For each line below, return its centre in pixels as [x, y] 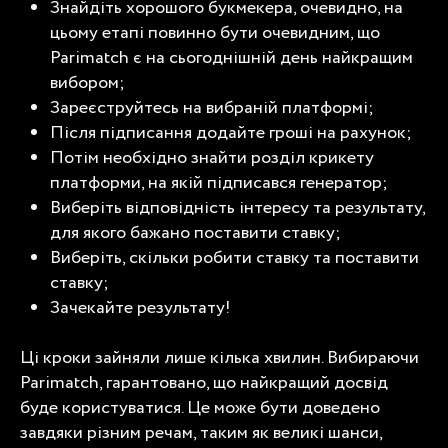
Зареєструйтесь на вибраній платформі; [212, 107]
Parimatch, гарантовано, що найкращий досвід [204, 382]
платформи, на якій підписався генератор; [219, 182]
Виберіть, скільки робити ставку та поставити [234, 257]
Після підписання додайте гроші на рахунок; [231, 132]
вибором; [87, 82]
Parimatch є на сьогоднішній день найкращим [231, 57]
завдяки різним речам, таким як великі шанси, [201, 432]
